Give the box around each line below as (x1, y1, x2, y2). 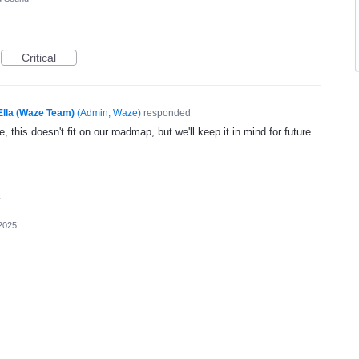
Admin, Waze (79, 107, 138, 119)
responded (140, 107, 191, 119)
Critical (22, 51, 56, 64)
